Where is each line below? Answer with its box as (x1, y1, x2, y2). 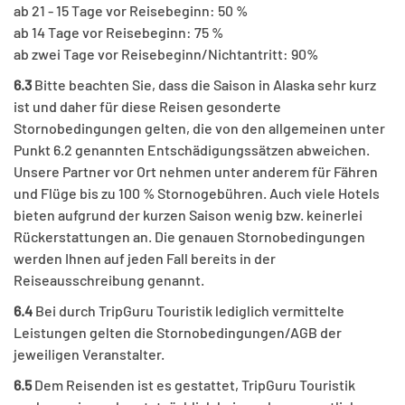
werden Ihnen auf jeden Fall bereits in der (14, 250, 276, 268)
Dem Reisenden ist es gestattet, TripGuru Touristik (32, 376, 355, 394)
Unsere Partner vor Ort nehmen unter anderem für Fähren (14, 163, 378, 181)
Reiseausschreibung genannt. (14, 271, 204, 289)
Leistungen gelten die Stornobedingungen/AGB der (14, 324, 342, 342)
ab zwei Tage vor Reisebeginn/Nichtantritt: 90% (14, 45, 318, 63)
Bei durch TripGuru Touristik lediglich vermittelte (33, 302, 344, 320)
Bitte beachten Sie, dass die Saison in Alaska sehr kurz (32, 76, 376, 94)
